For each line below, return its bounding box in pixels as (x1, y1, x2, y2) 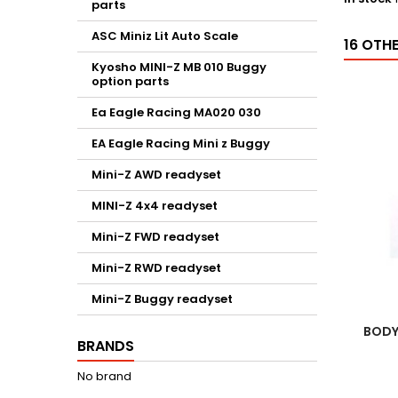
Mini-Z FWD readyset (92, 228, 219, 245)
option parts (92, 73, 169, 90)
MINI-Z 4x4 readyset (92, 197, 218, 214)
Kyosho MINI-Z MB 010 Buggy (92, 59, 267, 76)
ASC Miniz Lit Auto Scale (92, 28, 238, 44)
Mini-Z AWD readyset (92, 166, 221, 183)
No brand (77, 368, 131, 385)
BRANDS (77, 336, 134, 356)
